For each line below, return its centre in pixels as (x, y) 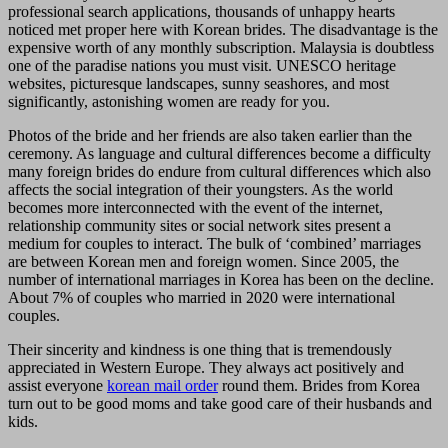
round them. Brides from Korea (319, 386)
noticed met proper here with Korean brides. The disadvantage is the (223, 30)
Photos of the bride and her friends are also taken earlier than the (210, 136)
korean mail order (162, 386)
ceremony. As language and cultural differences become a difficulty (219, 154)
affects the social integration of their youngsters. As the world (200, 190)
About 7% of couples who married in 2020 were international (201, 298)
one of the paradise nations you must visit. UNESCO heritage (202, 66)
